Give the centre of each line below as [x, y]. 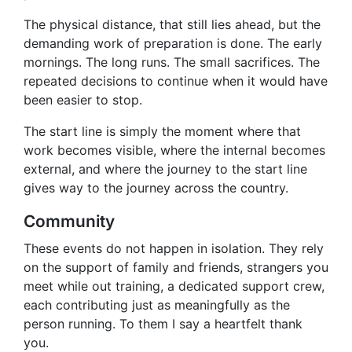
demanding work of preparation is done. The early [173, 44]
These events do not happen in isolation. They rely [174, 249]
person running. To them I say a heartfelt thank [163, 324]
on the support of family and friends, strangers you [176, 268]
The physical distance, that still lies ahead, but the [172, 25]
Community [69, 222]
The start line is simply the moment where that [162, 132]
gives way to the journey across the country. [156, 188]
